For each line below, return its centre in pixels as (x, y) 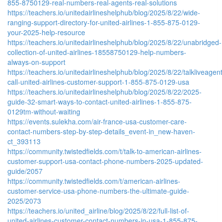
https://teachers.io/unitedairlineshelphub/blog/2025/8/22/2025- (105, 91)
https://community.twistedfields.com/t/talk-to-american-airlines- (105, 151)
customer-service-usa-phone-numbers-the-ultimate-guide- (98, 191)
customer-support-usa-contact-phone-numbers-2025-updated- (105, 161)
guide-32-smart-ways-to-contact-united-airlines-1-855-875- (100, 101)
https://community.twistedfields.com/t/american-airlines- (94, 181)
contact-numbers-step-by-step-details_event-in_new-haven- (101, 131)
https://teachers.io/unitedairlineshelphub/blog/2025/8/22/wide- (104, 12)
